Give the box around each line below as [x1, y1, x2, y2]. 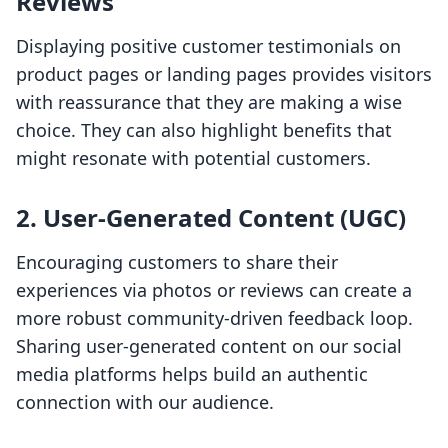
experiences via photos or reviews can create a [16, 278, 412, 303]
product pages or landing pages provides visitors [16, 62, 432, 87]
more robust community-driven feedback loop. [16, 306, 413, 331]
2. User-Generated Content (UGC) [16, 201, 406, 235]
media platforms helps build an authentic [16, 362, 368, 387]
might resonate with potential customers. [16, 146, 371, 171]
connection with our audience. [16, 390, 274, 415]
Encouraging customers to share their [16, 250, 338, 275]
